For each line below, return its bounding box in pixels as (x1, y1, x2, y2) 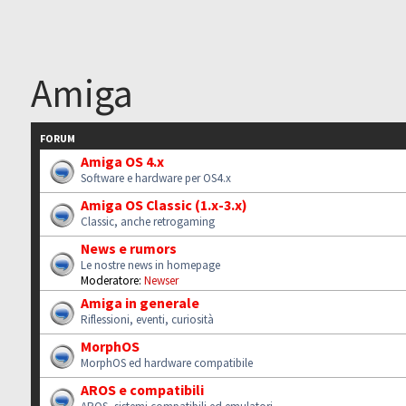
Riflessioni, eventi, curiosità (81, 311, 215, 327)
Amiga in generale (81, 293, 200, 312)
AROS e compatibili (81, 380, 205, 399)
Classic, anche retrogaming (81, 213, 216, 229)
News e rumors (81, 238, 178, 257)
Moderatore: (81, 272, 142, 288)
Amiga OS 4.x (81, 151, 165, 170)
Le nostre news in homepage (81, 256, 221, 273)
